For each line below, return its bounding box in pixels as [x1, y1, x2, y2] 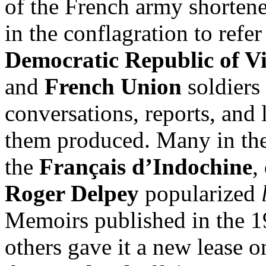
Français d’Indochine [39, 153, 252, 179]
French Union [45, 73, 182, 99]
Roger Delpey [5, 180, 139, 206]
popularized [139, 180, 261, 206]
